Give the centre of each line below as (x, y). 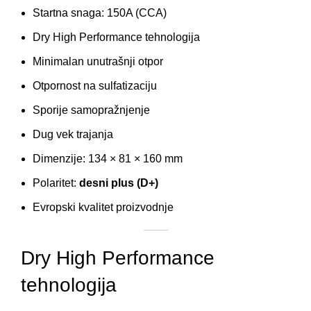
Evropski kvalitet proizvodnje (103, 208)
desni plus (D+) (119, 183)
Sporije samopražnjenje (91, 110)
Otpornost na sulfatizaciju (95, 86)
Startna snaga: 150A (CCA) (100, 13)
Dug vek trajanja (73, 135)
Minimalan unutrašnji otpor (98, 62)
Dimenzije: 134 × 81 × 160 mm (108, 159)
